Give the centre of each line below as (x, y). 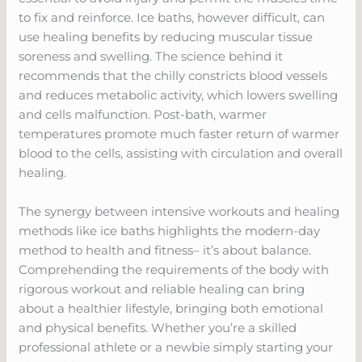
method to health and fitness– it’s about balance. (165, 250)
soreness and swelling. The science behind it (151, 56)
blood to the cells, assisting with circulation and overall (181, 153)
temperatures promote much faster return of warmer (179, 133)
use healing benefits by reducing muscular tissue (166, 36)
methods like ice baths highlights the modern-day (170, 230)
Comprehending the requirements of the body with (174, 269)
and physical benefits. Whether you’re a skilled (158, 327)
